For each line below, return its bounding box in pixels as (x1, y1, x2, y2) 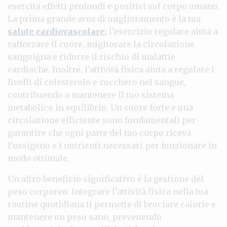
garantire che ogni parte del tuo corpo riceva (8, 127, 191, 138)
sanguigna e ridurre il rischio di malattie (8, 51, 175, 62)
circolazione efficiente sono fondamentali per (8, 115, 196, 125)
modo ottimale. (8, 153, 69, 163)
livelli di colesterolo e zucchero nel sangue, (8, 77, 186, 87)
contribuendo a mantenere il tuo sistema (8, 89, 174, 100)
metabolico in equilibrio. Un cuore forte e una (8, 102, 193, 112)
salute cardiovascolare (8, 26, 105, 36)
